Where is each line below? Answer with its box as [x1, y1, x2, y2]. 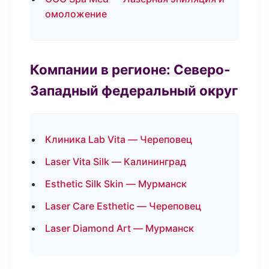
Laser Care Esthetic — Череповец [45, 200, 201, 212]
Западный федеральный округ [30, 82, 238, 98]
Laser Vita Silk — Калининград [45, 156, 186, 168]
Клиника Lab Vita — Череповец [45, 133, 192, 145]
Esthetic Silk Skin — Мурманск [45, 178, 187, 190]
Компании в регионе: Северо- [30, 61, 231, 77]
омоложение [45, 8, 107, 20]
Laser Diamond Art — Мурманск [45, 222, 194, 234]
